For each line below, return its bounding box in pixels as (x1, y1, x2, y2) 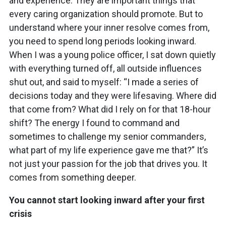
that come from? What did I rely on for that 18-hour (9, 103, 211, 115)
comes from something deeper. (9, 172, 136, 183)
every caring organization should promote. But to (9, 8, 203, 19)
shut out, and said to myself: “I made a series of (9, 76, 199, 87)
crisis (9, 208, 32, 219)
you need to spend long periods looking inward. (9, 35, 196, 46)
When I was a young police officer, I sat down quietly (9, 49, 216, 60)
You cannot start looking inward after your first (9, 194, 205, 205)
